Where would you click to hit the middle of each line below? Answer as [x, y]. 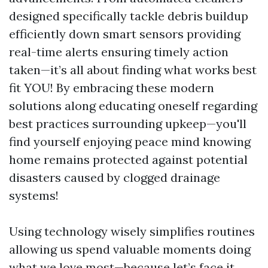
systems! [34, 195]
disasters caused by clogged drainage [115, 177]
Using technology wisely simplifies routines [132, 231]
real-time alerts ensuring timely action [119, 52]
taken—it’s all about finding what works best [133, 70]
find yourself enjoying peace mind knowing [130, 141]
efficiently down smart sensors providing [125, 34]
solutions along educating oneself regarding [133, 106]
